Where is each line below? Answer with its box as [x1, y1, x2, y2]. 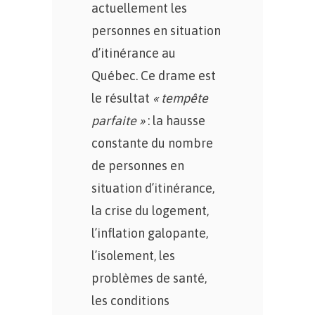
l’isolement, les [91, 248, 175, 263]
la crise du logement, [91, 203, 209, 218]
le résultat [91, 91, 153, 105]
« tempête [153, 91, 208, 105]
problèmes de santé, [91, 271, 207, 285]
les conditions [91, 293, 169, 308]
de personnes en [91, 158, 184, 173]
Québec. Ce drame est [91, 68, 216, 83]
